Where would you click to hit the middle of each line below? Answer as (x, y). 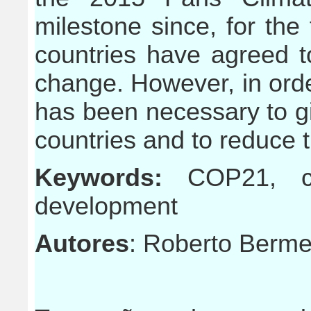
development (106, 206)
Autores (82, 244)
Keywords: (111, 178)
